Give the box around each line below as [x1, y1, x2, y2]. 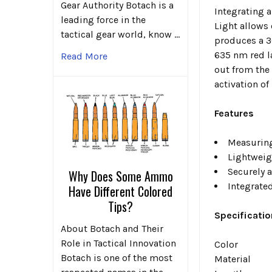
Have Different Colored [69, 182, 173, 200]
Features [214, 107, 254, 119]
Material [214, 253, 251, 265]
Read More [61, 50, 107, 63]
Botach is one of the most [61, 251, 172, 263]
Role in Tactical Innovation [61, 237, 176, 249]
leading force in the [61, 14, 146, 26]
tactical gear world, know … [61, 29, 180, 41]
